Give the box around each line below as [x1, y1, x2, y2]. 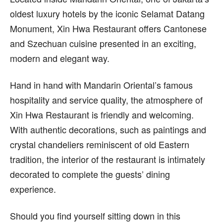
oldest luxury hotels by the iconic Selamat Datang [10, 7, 205, 20]
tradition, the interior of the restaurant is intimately [10, 153, 205, 166]
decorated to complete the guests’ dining [10, 167, 170, 180]
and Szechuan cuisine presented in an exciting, [10, 37, 196, 50]
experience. [10, 182, 58, 195]
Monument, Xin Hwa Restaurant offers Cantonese [10, 22, 207, 35]
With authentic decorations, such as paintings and [10, 123, 206, 136]
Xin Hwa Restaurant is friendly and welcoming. [10, 108, 194, 121]
